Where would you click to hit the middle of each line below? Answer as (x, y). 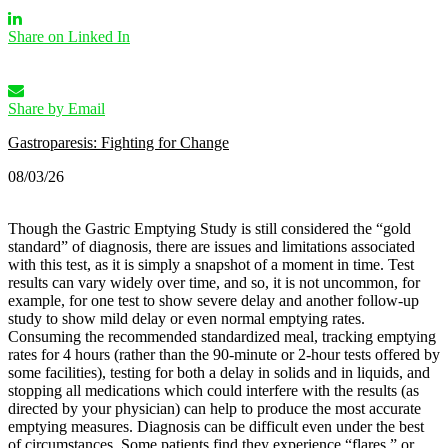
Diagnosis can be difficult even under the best (280, 426)
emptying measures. (72, 426)
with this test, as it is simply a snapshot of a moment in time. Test (211, 264)
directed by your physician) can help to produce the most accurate (214, 408)
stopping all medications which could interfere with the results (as (213, 390)
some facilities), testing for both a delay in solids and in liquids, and (219, 372)
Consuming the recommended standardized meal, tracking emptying (222, 336)
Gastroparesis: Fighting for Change (118, 142)
